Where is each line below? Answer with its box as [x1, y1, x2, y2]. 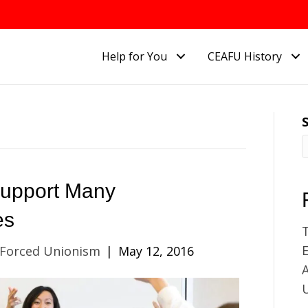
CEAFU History [208, 48, 283, 64]
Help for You [102, 48, 168, 64]
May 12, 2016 [118, 242, 194, 259]
